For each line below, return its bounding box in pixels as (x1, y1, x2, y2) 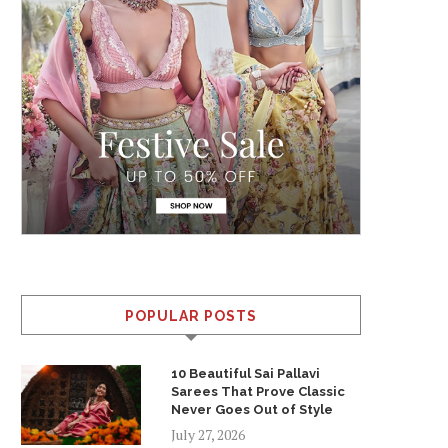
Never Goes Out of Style (171, 402, 333, 417)
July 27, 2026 (171, 425, 245, 444)
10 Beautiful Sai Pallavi (171, 366, 320, 381)
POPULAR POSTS (125, 308, 257, 324)
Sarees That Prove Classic (171, 384, 345, 399)
